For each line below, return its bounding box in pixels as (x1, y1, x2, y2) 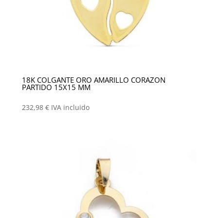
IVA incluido (51, 102, 90, 112)
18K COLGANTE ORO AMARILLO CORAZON (21, 75, 165, 85)
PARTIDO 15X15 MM (21, 82, 91, 92)
